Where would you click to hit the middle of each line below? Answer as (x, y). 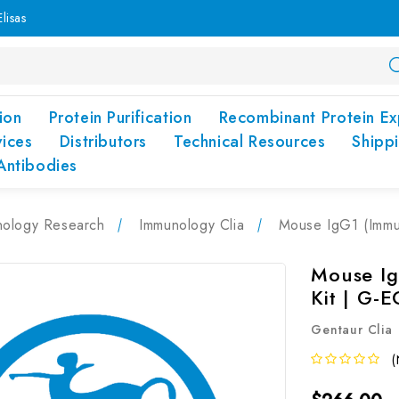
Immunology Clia (192, 225)
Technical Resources (249, 142)
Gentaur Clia (352, 330)
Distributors (103, 142)
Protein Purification (120, 118)
